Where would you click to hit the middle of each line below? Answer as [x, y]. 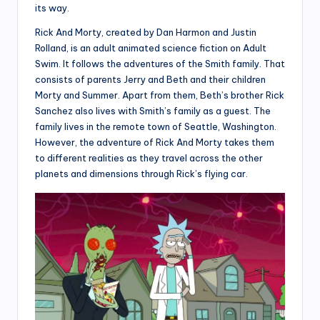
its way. [52, 7]
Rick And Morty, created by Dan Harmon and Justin [146, 32]
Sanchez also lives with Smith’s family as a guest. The [153, 110]
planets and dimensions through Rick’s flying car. [141, 173]
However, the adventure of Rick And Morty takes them [155, 142]
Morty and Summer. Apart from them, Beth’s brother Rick [160, 95]
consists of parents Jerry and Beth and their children [150, 79]
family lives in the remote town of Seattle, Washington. [156, 126]
